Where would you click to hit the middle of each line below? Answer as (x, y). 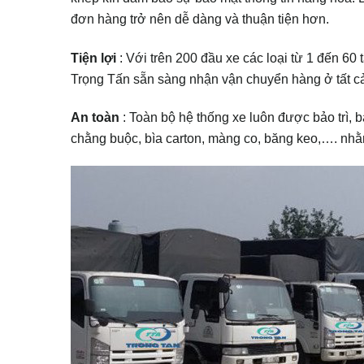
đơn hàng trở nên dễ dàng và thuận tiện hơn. (200, 19)
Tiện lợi (93, 57)
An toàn (95, 117)
